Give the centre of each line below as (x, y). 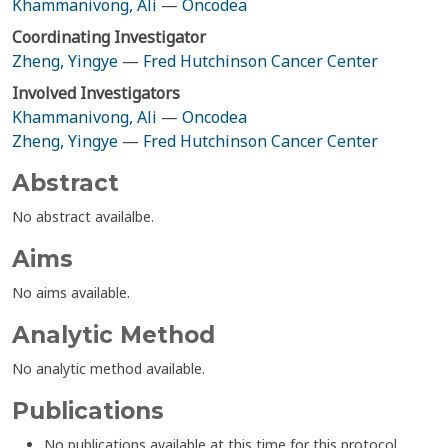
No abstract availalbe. (83, 216)
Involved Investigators (96, 93)
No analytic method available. (108, 368)
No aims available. (71, 292)
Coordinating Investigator (109, 37)
